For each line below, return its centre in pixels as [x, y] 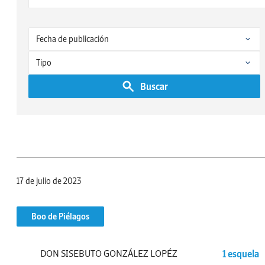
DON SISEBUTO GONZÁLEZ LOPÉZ [109, 253]
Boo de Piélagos [60, 216]
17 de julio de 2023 [49, 181]
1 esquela [241, 253]
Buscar [154, 86]
